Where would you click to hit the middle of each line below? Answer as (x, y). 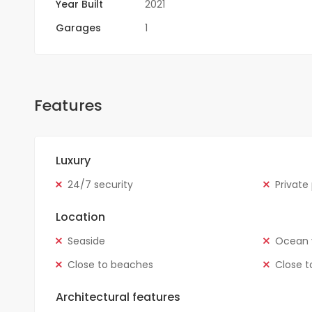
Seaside (86, 241)
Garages (78, 28)
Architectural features (118, 297)
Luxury (73, 160)
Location (80, 217)
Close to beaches (110, 264)
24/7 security (100, 184)
